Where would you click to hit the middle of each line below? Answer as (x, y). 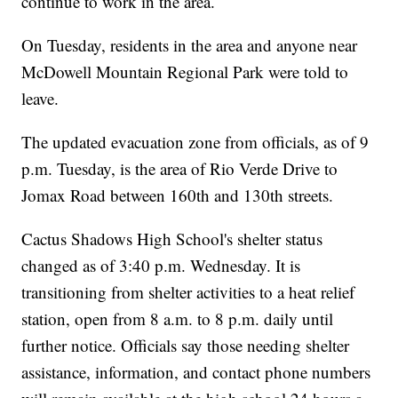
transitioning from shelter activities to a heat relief (188, 291)
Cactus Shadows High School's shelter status (172, 238)
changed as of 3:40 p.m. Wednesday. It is (161, 265)
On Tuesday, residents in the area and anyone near (190, 44)
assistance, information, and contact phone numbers (196, 371)
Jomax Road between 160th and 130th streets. (178, 195)
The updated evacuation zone (121, 141)
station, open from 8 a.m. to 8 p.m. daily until (178, 318)
